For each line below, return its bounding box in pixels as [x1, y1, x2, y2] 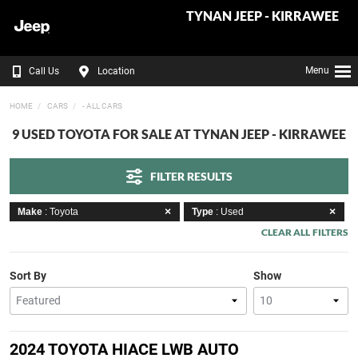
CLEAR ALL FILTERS [261, 226, 348, 239]
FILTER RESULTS [186, 169, 233, 184]
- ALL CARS [81, 101, 122, 110]
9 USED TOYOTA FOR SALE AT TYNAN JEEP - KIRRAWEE [12, 126, 346, 141]
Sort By [10, 268, 46, 282]
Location [97, 66, 135, 77]
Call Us [29, 66, 59, 77]
